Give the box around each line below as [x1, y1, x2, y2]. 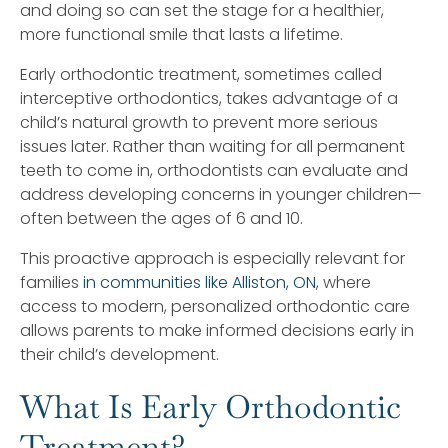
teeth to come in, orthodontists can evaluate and [20, 158, 408, 182]
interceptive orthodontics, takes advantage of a [20, 86, 398, 110]
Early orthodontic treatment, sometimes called [20, 62, 382, 86]
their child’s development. [20, 342, 219, 366]
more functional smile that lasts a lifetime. [20, 22, 343, 46]
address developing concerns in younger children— [20, 182, 422, 206]
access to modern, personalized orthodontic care [20, 294, 410, 318]
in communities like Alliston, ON [83, 270, 316, 294]
